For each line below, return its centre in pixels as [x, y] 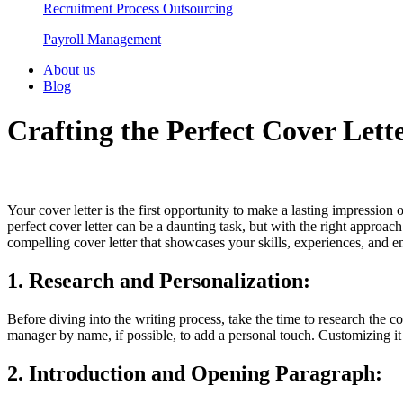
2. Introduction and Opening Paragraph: [195, 373]
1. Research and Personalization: [159, 281]
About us [69, 70]
